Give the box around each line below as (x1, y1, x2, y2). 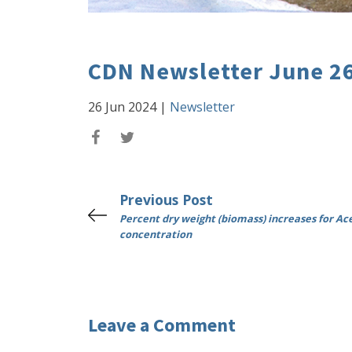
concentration (119, 227, 192, 241)
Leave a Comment (88, 313, 236, 337)
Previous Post (119, 190, 213, 209)
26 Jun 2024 (88, 98, 156, 115)
